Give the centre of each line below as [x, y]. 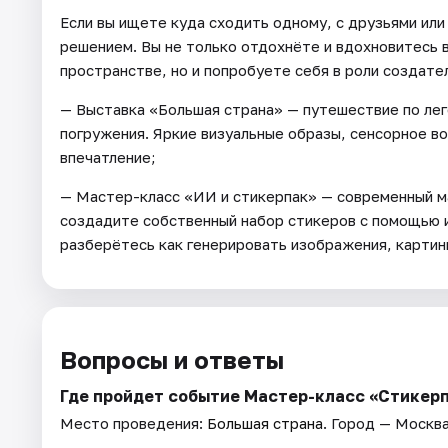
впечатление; [108, 156]
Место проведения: [133, 422]
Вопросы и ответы [172, 359]
